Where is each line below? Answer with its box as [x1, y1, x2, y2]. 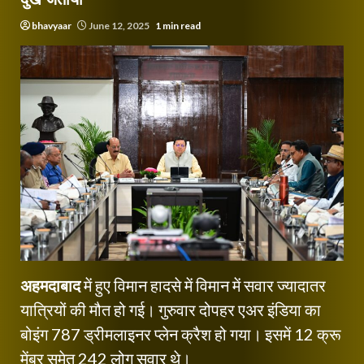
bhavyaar [32, 19, 71, 32]
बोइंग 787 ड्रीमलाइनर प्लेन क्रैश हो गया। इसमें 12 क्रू [20, 323, 341, 344]
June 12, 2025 [87, 19, 151, 32]
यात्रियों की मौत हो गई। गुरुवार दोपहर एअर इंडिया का [20, 299, 321, 319]
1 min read [155, 19, 201, 32]
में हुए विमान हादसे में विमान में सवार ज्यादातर [84, 275, 326, 295]
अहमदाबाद [20, 275, 84, 295]
